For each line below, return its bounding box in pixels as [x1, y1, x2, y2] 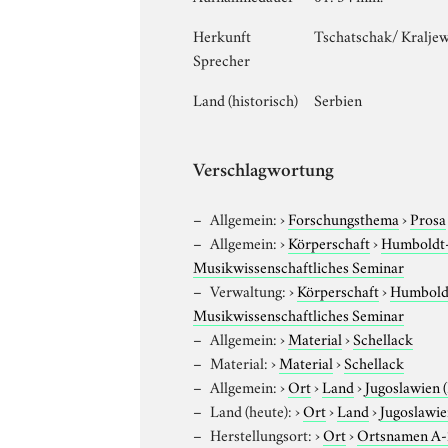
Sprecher [193, 47, 251, 70]
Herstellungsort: [210, 422, 313, 445]
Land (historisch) [193, 87, 299, 110]
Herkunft [193, 23, 252, 46]
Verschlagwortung [193, 162, 335, 182]
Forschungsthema [288, 206, 400, 229]
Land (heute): [210, 398, 293, 421]
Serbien [314, 87, 363, 110]
